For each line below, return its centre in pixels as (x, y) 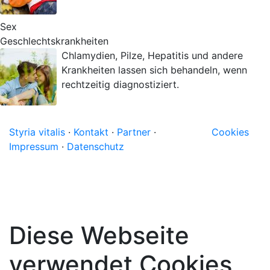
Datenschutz (96, 146)
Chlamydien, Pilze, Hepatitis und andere (152, 55)
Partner (134, 132)
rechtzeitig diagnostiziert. (120, 84)
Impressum (34, 146)
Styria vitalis (37, 132)
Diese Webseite (99, 235)
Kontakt (91, 132)
